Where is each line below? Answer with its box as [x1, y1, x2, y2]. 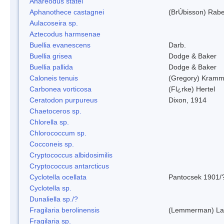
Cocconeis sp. [29, 139, 74, 148]
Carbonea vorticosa [29, 84, 91, 93]
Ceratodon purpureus [29, 95, 97, 104]
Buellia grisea [29, 51, 72, 60]
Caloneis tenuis [29, 73, 78, 82]
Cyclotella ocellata [29, 172, 86, 181]
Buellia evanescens [29, 40, 90, 49]
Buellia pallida [29, 62, 73, 71]
